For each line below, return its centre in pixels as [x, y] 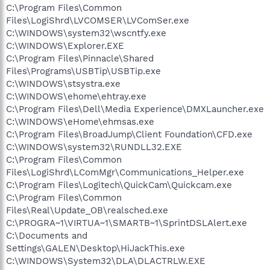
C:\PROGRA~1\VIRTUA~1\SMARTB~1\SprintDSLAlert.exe [127, 223]
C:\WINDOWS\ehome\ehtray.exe [76, 96]
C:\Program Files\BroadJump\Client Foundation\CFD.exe [129, 134]
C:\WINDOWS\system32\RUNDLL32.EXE [94, 147]
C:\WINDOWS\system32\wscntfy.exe [86, 33]
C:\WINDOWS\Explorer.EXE [65, 46]
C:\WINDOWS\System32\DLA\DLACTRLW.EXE [106, 261]
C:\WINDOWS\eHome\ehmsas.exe [80, 122]
